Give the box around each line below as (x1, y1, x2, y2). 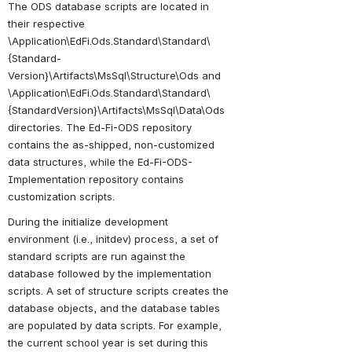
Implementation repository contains (8, 172, 184, 185)
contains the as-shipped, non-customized (8, 137, 214, 151)
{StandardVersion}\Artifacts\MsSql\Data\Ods (8, 103, 225, 116)
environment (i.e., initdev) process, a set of (8, 232, 218, 245)
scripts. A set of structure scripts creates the (8, 284, 229, 297)
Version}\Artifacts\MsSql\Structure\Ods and (8, 68, 221, 82)
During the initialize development (8, 214, 168, 228)
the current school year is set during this (8, 335, 208, 349)
